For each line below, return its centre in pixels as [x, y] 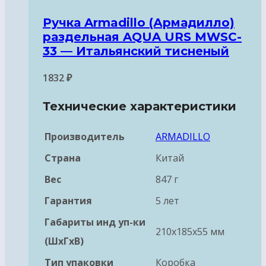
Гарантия [68, 200]
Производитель [85, 136]
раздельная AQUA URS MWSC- [142, 37]
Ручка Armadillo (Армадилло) [139, 22]
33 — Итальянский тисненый [136, 51]
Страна [63, 158]
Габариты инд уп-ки [95, 222]
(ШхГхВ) [64, 241]
